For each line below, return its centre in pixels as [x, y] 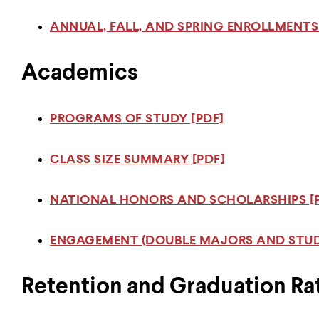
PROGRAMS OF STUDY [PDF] [137, 119]
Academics [80, 73]
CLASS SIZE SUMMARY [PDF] [137, 159]
